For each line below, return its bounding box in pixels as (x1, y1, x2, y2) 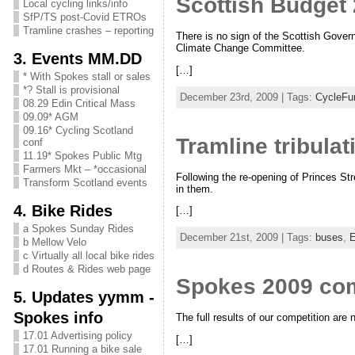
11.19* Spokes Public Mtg (22, 150, 142, 162)
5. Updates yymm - (13, 288, 155, 306)
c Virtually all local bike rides (22, 250, 155, 261)
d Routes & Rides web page (22, 263, 151, 275)
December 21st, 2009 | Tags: (179, 231, 315, 244)
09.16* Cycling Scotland (22, 124, 133, 136)
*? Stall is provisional (22, 84, 120, 96)
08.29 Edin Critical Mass (22, 97, 136, 109)
